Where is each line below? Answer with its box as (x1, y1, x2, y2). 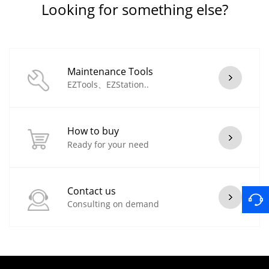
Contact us (67, 184, 116, 198)
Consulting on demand (67, 198, 159, 210)
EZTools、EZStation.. (67, 79, 149, 91)
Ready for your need (67, 138, 149, 150)
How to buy (67, 124, 119, 138)
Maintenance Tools (67, 64, 153, 78)
